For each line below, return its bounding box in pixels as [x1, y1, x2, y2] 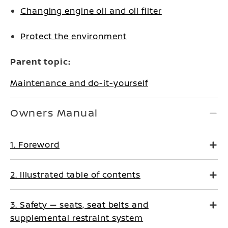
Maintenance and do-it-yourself [10, 77, 148, 89]
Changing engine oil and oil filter [20, 5, 162, 16]
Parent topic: [10, 56, 71, 67]
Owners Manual [10, 106, 98, 120]
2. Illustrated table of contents [10, 169, 140, 180]
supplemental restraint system [10, 212, 144, 223]
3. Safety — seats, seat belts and [10, 199, 149, 210]
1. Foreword [10, 139, 60, 150]
